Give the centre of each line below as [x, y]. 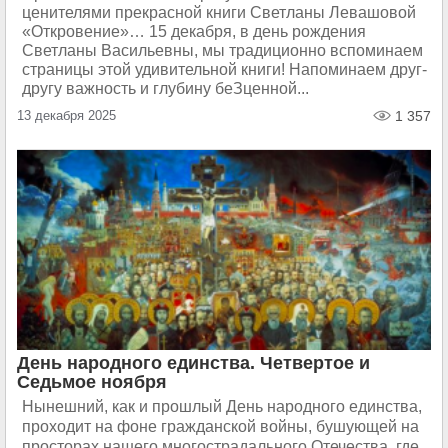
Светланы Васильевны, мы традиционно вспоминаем [222, 50]
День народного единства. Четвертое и [193, 363]
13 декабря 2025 [66, 115]
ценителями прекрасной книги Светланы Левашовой [219, 12]
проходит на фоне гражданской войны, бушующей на [220, 426]
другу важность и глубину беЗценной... [165, 88]
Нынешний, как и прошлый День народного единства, [222, 406]
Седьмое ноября [92, 382]
